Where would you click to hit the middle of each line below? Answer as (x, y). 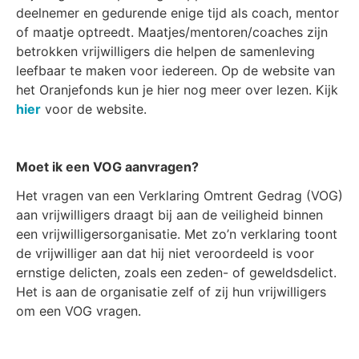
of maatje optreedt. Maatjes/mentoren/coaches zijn (172, 32)
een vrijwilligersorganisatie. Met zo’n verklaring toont (177, 234)
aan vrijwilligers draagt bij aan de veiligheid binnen (169, 215)
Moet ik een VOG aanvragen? (107, 167)
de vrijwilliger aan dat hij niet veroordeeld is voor (165, 253)
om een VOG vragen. (79, 311)
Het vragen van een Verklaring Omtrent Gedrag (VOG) (179, 196)
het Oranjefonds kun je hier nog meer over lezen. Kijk (177, 90)
